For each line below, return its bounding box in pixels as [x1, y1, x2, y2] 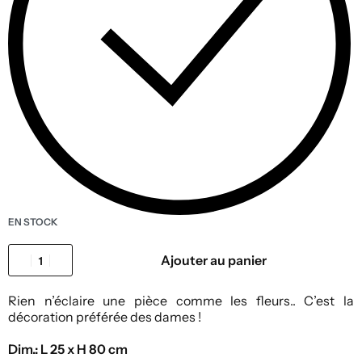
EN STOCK [8, 216, 58, 229]
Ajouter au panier [160, 252, 267, 269]
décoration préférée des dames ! [8, 309, 201, 326]
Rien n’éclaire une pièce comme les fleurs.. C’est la [8, 293, 354, 309]
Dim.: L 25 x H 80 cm [8, 341, 128, 358]
